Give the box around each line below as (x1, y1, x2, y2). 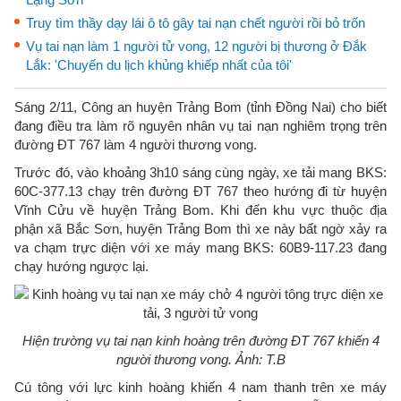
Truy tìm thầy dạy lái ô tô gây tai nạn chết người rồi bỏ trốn (26, 15, 365, 30)
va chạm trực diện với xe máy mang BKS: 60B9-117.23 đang (14, 240, 387, 255)
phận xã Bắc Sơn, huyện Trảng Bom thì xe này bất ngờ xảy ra (14, 221, 387, 236)
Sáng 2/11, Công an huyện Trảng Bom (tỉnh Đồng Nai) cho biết (14, 99, 387, 115)
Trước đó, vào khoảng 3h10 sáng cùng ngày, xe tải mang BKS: (14, 165, 387, 180)
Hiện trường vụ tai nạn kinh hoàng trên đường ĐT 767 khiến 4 (21, 333, 380, 348)
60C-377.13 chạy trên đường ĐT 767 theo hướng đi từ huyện (14, 183, 387, 199)
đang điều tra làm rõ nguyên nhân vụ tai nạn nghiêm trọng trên (14, 118, 387, 133)
